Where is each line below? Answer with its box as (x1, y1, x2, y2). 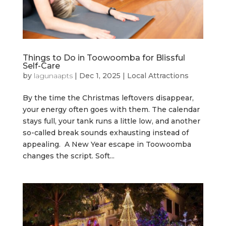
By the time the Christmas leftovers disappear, (22, 93, 194, 103)
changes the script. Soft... (22, 151, 115, 161)
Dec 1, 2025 (79, 71, 121, 81)
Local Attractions (127, 71, 189, 81)
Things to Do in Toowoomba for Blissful (22, 53, 185, 63)
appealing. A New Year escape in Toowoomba (22, 140, 191, 149)
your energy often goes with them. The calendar (22, 105, 200, 115)
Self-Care (22, 61, 60, 71)
